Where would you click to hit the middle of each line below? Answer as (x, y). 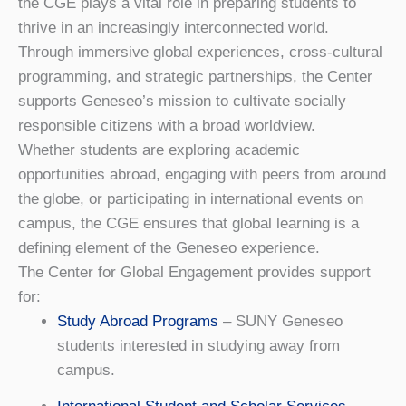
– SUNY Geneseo (280, 321)
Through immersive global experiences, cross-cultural (200, 52)
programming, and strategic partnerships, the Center (195, 76)
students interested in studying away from (198, 345)
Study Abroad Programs (137, 321)
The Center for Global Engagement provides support (194, 272)
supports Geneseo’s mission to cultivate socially (182, 101)
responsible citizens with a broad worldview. (167, 125)
